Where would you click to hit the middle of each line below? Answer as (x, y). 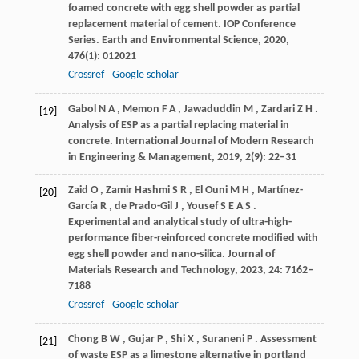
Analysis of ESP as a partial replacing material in (178, 125)
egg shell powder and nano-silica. (147, 254)
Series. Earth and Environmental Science (163, 40)
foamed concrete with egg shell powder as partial (184, 8)
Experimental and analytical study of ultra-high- (179, 222)
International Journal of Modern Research (214, 141)
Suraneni (223, 339)
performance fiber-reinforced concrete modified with (193, 238)
